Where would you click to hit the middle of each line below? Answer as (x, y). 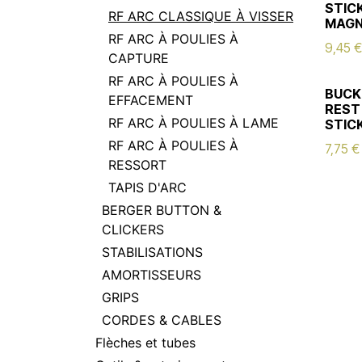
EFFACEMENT (151, 100)
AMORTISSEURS (152, 275)
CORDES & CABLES (162, 320)
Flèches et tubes (145, 343)
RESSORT (137, 165)
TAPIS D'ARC (147, 187)
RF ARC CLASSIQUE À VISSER (201, 16)
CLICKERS (133, 229)
